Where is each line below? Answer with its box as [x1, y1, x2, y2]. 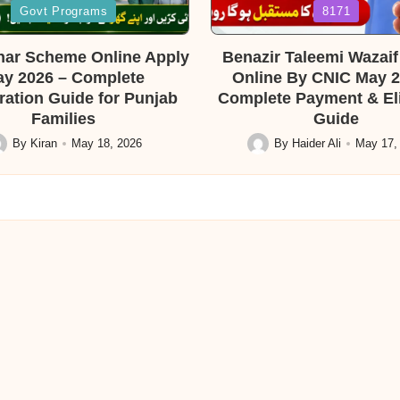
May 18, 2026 [71, 137, 142, 151]
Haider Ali [291, 137, 341, 151]
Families [31, 109, 96, 128]
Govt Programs [20, 4, 108, 18]
